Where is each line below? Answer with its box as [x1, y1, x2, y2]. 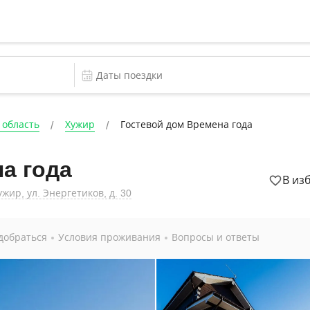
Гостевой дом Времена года [120, 119, 253, 130]
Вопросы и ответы [172, 232, 259, 243]
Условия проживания [58, 232, 161, 243]
